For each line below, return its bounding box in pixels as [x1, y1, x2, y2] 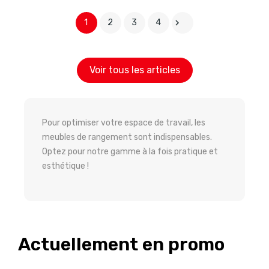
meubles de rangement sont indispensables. [42, 132, 212, 143]
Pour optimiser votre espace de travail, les [42, 118, 205, 128]
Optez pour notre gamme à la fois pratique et [42, 147, 218, 157]
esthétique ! [42, 161, 89, 172]
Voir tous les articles [89, 64, 180, 76]
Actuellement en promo [18, 234, 225, 256]
